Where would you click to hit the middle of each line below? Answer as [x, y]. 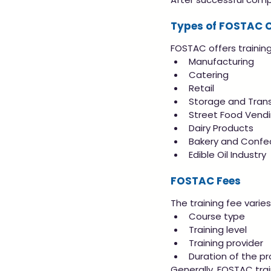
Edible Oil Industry [227, 155]
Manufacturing [221, 62]
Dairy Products [221, 128]
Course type [217, 217]
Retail [201, 88]
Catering [209, 75]
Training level [218, 230]
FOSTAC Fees [206, 181]
